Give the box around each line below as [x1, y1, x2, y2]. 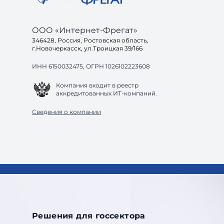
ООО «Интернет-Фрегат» [32, 25, 137, 35]
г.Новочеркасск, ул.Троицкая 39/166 [32, 44, 142, 52]
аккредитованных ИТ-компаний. [56, 89, 157, 97]
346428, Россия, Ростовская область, [32, 36, 148, 44]
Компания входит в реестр [56, 81, 138, 89]
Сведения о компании [32, 108, 101, 115]
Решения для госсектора [32, 211, 145, 220]
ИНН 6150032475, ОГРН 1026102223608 [32, 62, 150, 70]
